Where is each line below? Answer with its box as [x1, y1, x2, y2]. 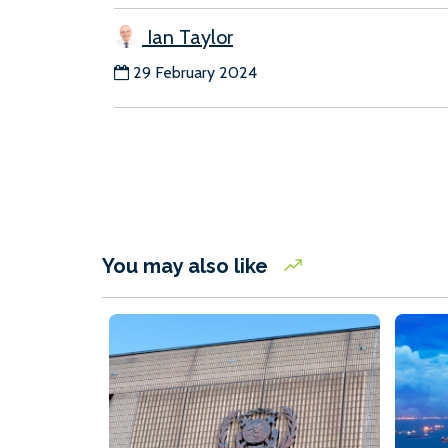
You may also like [102, 253, 273, 278]
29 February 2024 [133, 62, 257, 82]
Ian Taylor [142, 24, 233, 49]
